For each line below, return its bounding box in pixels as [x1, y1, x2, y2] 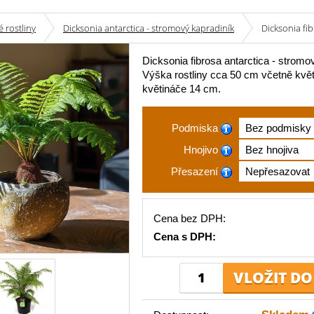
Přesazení [171, 165, 218, 178]
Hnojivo [184, 144, 218, 156]
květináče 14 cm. [142, 83, 221, 95]
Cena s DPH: [153, 231, 216, 243]
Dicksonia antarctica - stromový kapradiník [63, 22, 234, 34]
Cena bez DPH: [153, 212, 226, 225]
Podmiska [172, 122, 218, 134]
